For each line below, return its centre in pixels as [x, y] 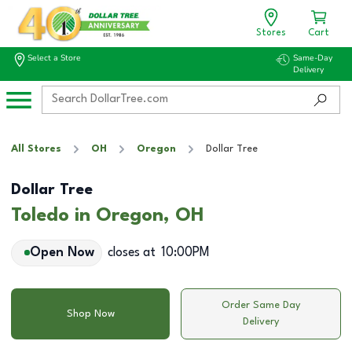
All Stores [36, 149]
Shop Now [90, 313]
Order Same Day [261, 305]
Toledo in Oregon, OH [108, 216]
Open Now [62, 253]
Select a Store [54, 58]
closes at [131, 253]
